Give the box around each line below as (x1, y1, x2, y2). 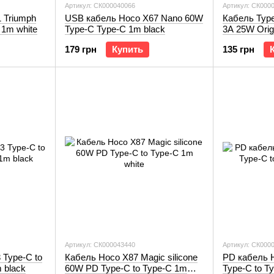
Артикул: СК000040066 (65, 2, 135, 9)
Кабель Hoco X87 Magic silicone (65, 252, 198, 262)
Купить (112, 44, 143, 54)
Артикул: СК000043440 (65, 241, 135, 248)
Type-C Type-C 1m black (65, 24, 165, 34)
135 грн (223, 44, 254, 54)
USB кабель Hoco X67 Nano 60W (65, 13, 203, 23)
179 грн (65, 44, 97, 54)
